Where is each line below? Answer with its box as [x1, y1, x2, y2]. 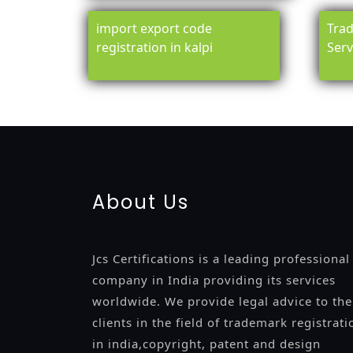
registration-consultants [120, 89, 265, 106]
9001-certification [149, 108, 253, 125]
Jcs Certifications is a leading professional [92, 251, 350, 266]
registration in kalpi [96, 39, 213, 56]
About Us [92, 189, 189, 215]
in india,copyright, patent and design [92, 336, 321, 351]
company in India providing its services [92, 272, 336, 288]
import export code [96, 20, 212, 37]
